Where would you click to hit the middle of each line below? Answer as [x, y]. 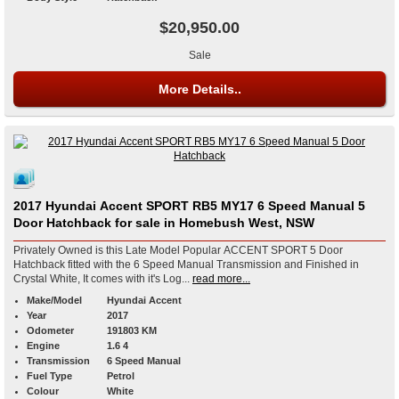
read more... [221, 279]
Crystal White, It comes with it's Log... [102, 279]
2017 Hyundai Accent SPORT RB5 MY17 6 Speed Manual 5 [103, 206]
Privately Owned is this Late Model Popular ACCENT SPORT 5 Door [178, 251]
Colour [43, 391]
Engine [43, 346]
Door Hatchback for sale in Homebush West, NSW [164, 223]
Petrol [121, 376]
